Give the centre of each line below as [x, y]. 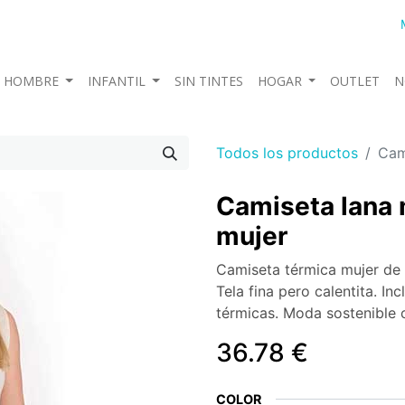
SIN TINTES [208, 81]
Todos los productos [287, 153]
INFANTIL [116, 81]
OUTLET [355, 81]
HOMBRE [31, 81]
